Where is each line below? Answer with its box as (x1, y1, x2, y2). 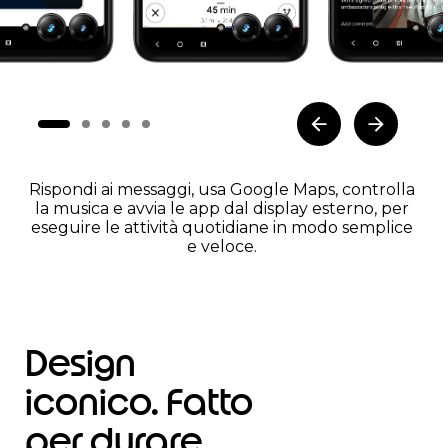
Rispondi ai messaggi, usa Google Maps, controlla (28, 180, 415, 199)
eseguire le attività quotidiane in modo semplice (30, 218, 413, 237)
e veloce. (186, 237, 257, 256)
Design (25, 342, 136, 385)
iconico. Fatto (25, 381, 253, 424)
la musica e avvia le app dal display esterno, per (34, 199, 409, 218)
